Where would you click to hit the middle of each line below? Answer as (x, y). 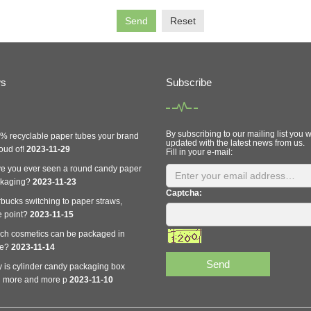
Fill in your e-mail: (199, 152)
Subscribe (189, 82)
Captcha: (184, 193)
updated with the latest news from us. (235, 143)
